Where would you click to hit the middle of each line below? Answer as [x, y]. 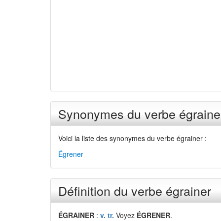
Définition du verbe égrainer [135, 190]
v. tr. [107, 215]
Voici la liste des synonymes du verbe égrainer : [132, 138]
